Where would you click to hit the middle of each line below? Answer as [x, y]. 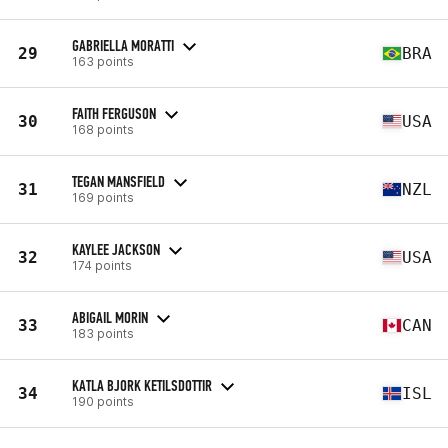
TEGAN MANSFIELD [118, 181]
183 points [103, 333]
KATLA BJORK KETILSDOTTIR [142, 385]
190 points [103, 401]
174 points [102, 265]
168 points [103, 129]
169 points [103, 197]
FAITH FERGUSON [114, 113]
